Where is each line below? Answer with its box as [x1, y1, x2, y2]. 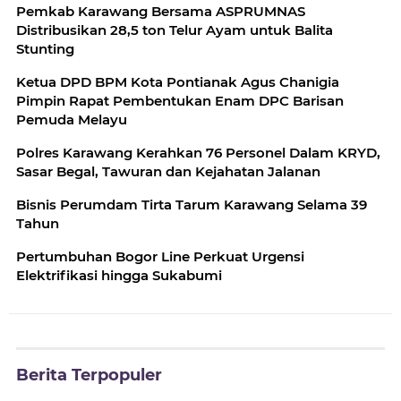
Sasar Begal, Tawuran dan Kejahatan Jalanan [16, 162, 320, 180]
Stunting [16, 39, 74, 57]
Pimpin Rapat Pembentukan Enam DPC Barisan [16, 91, 344, 109]
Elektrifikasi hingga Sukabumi [16, 266, 222, 284]
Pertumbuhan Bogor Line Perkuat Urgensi [16, 247, 304, 265]
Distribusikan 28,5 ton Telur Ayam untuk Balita [16, 21, 333, 38]
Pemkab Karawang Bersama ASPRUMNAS [16, 2, 305, 20]
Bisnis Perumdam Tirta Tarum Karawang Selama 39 [16, 195, 367, 213]
